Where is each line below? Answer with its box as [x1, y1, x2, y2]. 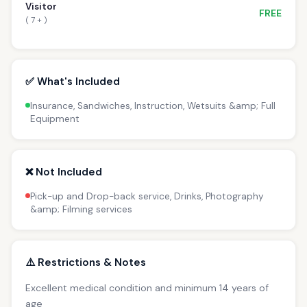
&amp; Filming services [30, 203, 132, 215]
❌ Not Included [25, 164, 102, 179]
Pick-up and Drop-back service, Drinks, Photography [30, 190, 264, 202]
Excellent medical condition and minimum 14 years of [25, 281, 269, 294]
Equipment [30, 112, 79, 125]
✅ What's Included [25, 74, 120, 88]
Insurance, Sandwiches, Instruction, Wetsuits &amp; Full [30, 99, 275, 112]
